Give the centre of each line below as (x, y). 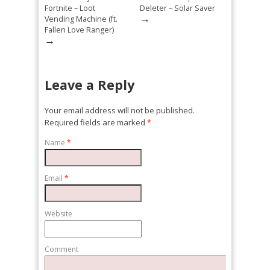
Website (58, 214)
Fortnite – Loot (70, 8)
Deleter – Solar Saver (177, 8)
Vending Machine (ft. (81, 19)
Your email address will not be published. (120, 111)
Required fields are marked (96, 123)
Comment (61, 250)
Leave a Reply (89, 85)
